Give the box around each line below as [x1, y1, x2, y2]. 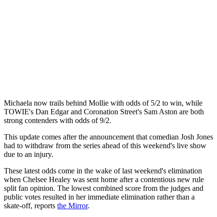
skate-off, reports [4, 201, 57, 210]
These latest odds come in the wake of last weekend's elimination [4, 166, 202, 175]
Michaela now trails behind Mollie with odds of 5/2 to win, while [4, 98, 202, 107]
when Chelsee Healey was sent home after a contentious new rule [4, 175, 204, 184]
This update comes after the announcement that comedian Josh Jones [4, 132, 213, 141]
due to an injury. [4, 150, 53, 158]
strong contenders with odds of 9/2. [4, 116, 111, 124]
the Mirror [57, 201, 88, 210]
